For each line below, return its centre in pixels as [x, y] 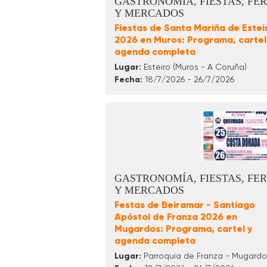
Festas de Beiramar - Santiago [185, 205]
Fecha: [128, 80]
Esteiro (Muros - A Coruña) [194, 67]
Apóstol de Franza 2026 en [176, 217]
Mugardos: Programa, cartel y [183, 229]
